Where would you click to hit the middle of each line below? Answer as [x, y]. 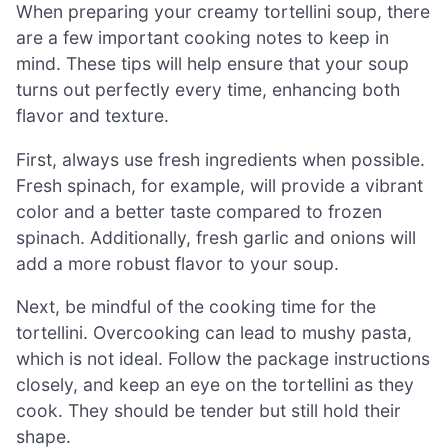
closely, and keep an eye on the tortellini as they [215, 385]
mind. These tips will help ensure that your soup [212, 64]
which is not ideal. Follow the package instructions [223, 359]
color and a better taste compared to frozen [199, 211]
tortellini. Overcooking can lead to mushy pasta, [214, 333]
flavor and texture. [92, 116]
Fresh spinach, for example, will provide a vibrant [219, 185]
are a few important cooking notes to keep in [202, 38]
